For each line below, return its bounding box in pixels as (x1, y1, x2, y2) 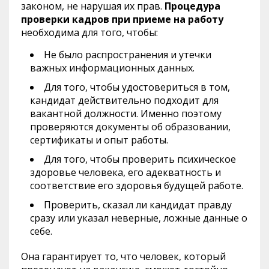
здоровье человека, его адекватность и (30, 165, 221, 179)
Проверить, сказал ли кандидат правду (44, 198, 232, 211)
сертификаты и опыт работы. (30, 133, 168, 147)
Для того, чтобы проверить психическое (44, 152, 236, 166)
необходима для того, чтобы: (21, 25, 158, 39)
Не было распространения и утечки (44, 47, 211, 61)
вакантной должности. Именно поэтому (30, 106, 222, 120)
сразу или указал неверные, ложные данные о (30, 211, 247, 225)
